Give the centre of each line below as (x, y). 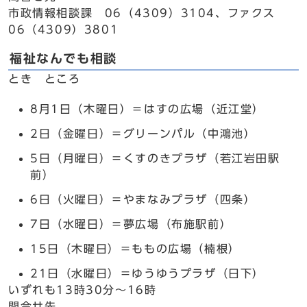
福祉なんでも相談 (63, 59)
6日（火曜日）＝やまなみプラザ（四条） (143, 199)
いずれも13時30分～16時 (83, 290)
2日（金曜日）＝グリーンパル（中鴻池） (143, 134)
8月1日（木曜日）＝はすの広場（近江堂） (147, 109)
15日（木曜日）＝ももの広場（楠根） (135, 249)
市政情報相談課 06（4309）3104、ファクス (142, 13)
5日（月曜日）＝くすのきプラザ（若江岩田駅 (155, 158)
